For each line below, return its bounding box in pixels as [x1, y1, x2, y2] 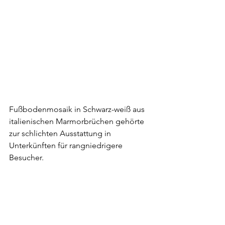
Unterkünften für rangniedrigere [9, 140, 125, 150]
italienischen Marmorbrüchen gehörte [9, 116, 146, 126]
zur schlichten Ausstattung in [9, 128, 113, 138]
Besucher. [9, 152, 44, 162]
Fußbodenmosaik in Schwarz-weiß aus [9, 104, 147, 114]
